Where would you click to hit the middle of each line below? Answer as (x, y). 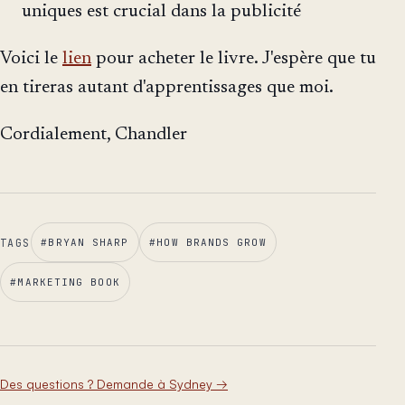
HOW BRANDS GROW (212, 243)
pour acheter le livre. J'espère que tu (234, 59)
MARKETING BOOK (69, 283)
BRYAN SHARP (89, 243)
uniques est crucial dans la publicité (161, 12)
